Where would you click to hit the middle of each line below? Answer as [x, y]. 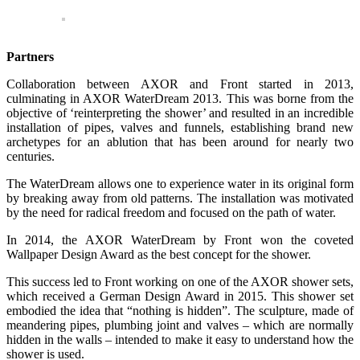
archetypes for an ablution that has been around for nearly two [180, 141]
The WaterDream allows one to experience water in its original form [180, 183]
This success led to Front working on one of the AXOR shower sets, [180, 281]
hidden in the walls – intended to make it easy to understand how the [180, 339]
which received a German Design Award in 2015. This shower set [180, 296]
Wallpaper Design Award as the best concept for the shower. [159, 254]
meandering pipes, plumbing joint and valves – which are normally [180, 325]
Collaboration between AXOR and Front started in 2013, [180, 84]
